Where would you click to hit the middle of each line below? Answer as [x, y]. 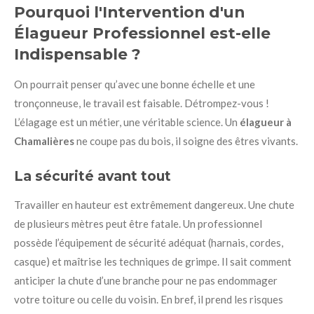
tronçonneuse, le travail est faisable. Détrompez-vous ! [142, 103]
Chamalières [44, 141]
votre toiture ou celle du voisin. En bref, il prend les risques [149, 299]
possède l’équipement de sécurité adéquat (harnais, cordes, [149, 242]
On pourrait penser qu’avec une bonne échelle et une [135, 84]
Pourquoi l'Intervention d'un [129, 12]
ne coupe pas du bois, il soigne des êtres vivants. [186, 141]
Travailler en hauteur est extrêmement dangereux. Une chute [154, 204]
